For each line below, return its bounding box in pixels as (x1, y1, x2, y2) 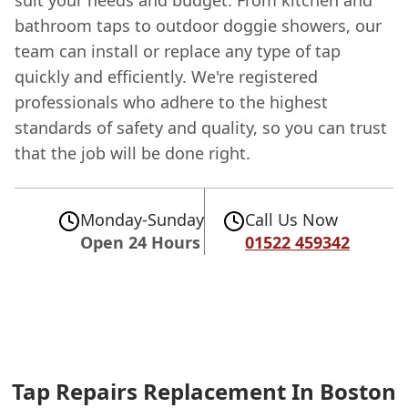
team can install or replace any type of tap (15, 39, 341, 62)
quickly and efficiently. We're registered (15, 65, 318, 87)
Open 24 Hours (80, 230, 200, 253)
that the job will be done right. (15, 141, 250, 164)
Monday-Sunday (80, 208, 204, 230)
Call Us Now (245, 208, 338, 230)
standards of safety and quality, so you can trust (15, 116, 387, 138)
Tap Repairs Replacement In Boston (12, 375, 396, 406)
